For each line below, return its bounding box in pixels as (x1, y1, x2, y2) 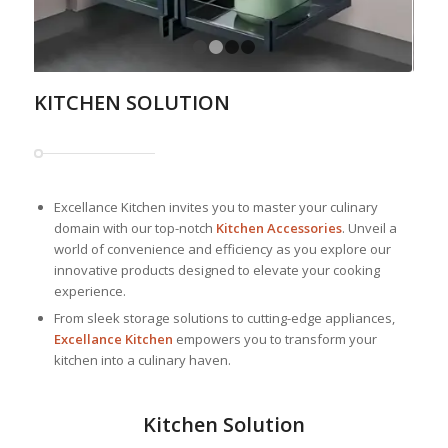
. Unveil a (341, 219, 397, 237)
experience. (53, 282, 126, 300)
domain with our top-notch (53, 219, 216, 237)
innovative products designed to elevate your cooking (53, 261, 380, 279)
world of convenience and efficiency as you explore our (53, 240, 391, 258)
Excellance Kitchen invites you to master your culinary (53, 198, 378, 216)
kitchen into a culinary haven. (53, 351, 231, 369)
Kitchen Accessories (215, 219, 342, 237)
